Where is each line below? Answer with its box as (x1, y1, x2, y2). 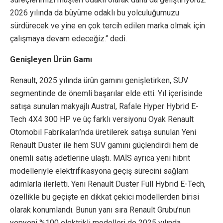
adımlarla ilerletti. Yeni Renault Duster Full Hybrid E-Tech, (10, 179, 206, 189)
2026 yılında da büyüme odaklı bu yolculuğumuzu (10, 8, 179, 18)
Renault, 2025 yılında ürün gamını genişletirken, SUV (10, 76, 188, 86)
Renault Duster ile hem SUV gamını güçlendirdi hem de (10, 140, 199, 150)
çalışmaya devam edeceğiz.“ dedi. (10, 34, 127, 44)
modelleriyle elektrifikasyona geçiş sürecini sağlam (10, 166, 189, 176)
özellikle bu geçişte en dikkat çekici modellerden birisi (10, 192, 199, 202)
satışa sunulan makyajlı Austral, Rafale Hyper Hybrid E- (10, 102, 199, 111)
